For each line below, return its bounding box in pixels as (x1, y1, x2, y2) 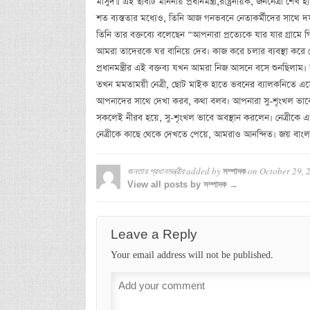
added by (183, 164, 223, 177)
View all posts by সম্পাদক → (127, 179, 238, 190)
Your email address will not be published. (110, 249, 273, 261)
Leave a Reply (110, 226, 197, 241)
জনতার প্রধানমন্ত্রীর (127, 164, 184, 177)
